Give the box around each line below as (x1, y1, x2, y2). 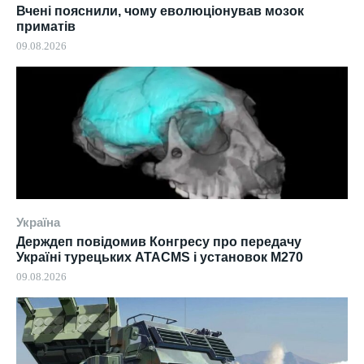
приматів (16, 19, 76, 33)
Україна (16, 214, 60, 229)
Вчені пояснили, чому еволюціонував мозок (16, 3, 304, 18)
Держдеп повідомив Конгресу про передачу (16, 234, 301, 249)
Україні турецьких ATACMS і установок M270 (16, 249, 303, 264)
